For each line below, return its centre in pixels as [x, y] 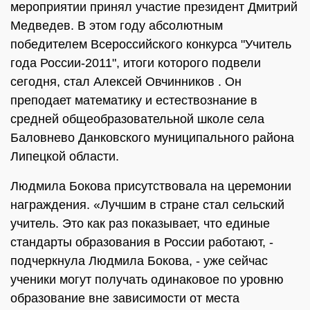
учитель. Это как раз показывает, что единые [140, 224]
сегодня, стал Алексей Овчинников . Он [126, 82]
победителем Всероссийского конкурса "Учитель [151, 44]
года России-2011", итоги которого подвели [136, 63]
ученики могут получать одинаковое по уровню [147, 280]
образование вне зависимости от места [125, 298]
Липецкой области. [65, 156]
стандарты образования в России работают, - [142, 242]
